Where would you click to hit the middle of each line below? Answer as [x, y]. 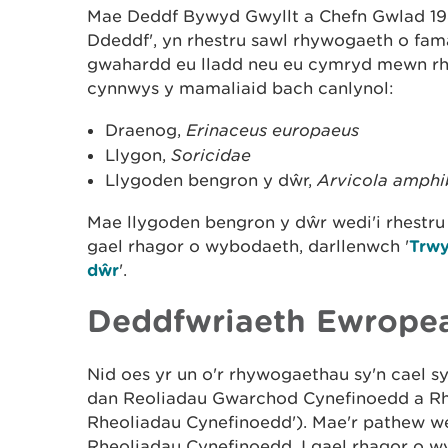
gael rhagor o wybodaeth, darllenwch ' [248, 246]
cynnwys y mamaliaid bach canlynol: [240, 88]
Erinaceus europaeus [272, 130]
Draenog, [145, 130]
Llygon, [138, 155]
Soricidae [211, 155]
